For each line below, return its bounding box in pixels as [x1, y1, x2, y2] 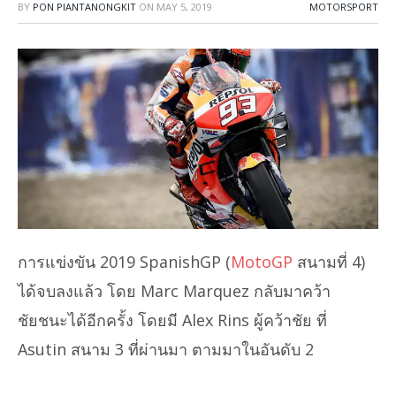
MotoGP [231, 250, 293, 272]
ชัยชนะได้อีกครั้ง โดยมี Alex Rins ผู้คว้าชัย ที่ [18, 308, 327, 331]
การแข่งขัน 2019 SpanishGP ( [18, 250, 231, 272]
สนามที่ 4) [293, 250, 365, 272]
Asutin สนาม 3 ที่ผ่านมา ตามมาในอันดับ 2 [18, 338, 314, 360]
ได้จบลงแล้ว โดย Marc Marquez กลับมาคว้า [18, 279, 331, 301]
